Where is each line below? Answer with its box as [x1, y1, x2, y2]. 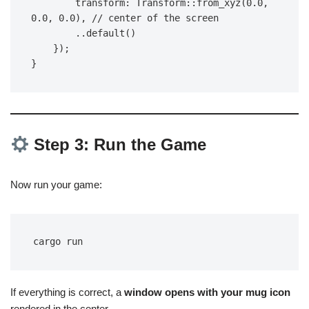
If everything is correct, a [10, 286, 124, 299]
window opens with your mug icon [124, 286, 290, 299]
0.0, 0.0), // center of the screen [31, 12, 219, 24]
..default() [75, 28, 136, 39]
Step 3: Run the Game [29, 135, 207, 154]
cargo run [33, 236, 83, 248]
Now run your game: [10, 179, 102, 191]
